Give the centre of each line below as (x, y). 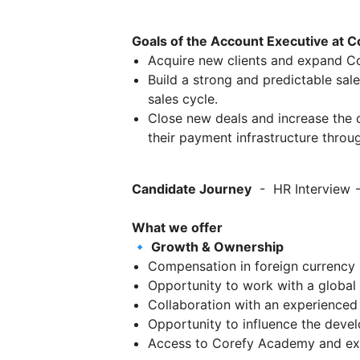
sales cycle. (183, 98)
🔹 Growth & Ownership (208, 246)
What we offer (177, 227)
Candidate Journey (192, 188)
